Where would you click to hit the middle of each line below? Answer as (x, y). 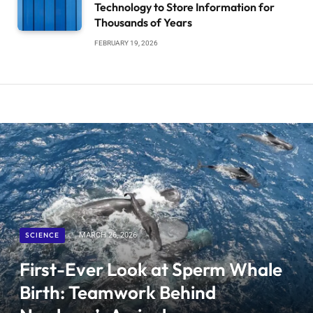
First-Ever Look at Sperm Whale (151, 270)
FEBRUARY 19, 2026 (126, 43)
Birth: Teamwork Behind (118, 293)
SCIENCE (42, 235)
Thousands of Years (143, 23)
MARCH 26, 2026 (108, 235)
